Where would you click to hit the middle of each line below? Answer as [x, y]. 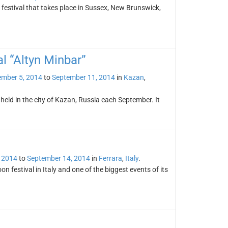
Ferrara [110, 158]
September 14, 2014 [58, 158]
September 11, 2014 [83, 77]
